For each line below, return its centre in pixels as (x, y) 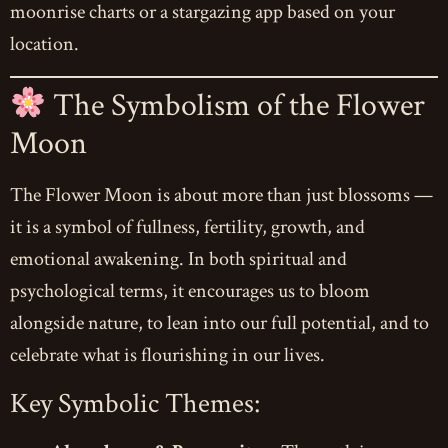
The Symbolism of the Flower (236, 106)
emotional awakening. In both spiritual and (178, 259)
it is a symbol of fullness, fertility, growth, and (187, 227)
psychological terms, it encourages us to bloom (190, 291)
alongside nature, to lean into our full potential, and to (219, 323)
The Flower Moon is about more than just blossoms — (221, 195)
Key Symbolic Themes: (135, 404)
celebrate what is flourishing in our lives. (167, 355)
